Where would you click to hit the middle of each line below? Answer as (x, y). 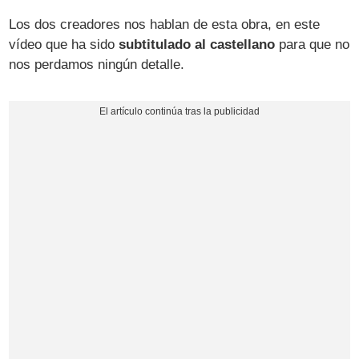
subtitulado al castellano (197, 44)
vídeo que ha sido (64, 44)
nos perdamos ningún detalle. (97, 64)
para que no (313, 44)
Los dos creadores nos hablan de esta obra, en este (165, 24)
